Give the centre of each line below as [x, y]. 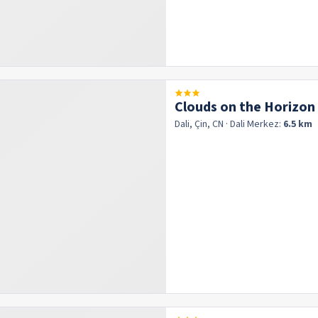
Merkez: [265, 124]
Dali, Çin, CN [199, 124]
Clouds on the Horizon [245, 107]
